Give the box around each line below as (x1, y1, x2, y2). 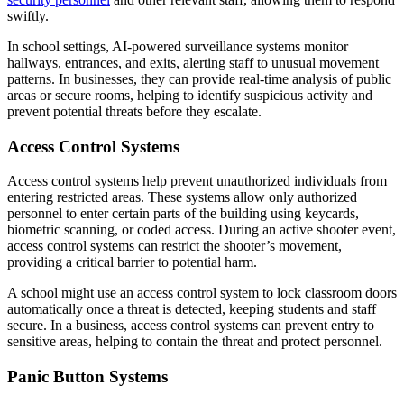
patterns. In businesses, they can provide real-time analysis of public (7, 71, 391, 87)
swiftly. (7, 8, 49, 23)
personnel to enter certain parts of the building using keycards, (7, 206, 359, 222)
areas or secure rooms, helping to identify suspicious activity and (7, 87, 372, 103)
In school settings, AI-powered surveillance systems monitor (7, 39, 348, 54)
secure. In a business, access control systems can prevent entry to (7, 317, 374, 334)
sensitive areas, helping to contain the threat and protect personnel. (7, 334, 382, 350)
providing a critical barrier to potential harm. (7, 254, 257, 271)
